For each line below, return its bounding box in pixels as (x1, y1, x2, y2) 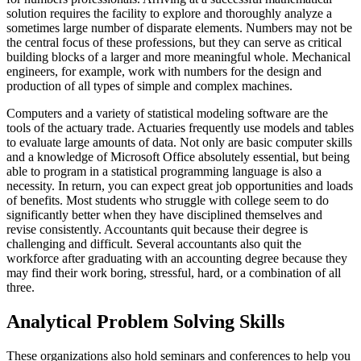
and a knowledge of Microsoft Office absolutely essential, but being (6, 150, 350, 164)
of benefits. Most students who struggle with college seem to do (6, 193, 329, 207)
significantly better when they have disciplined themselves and (6, 208, 322, 222)
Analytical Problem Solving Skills (6, 310, 284, 332)
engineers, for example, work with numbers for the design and (6, 64, 322, 78)
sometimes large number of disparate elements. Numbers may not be (6, 21, 352, 35)
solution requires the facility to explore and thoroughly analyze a (6, 6, 332, 20)
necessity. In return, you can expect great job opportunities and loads (6, 179, 353, 193)
